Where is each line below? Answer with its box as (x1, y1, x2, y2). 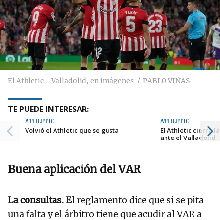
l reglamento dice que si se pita (72, 194, 204, 206)
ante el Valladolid (160, 133, 216, 142)
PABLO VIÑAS (143, 76, 190, 85)
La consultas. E (8, 194, 72, 206)
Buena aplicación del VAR (8, 162, 140, 176)
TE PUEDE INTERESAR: (8, 103, 89, 114)
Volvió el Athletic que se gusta (25, 125, 119, 135)
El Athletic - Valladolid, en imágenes (8, 76, 134, 85)
